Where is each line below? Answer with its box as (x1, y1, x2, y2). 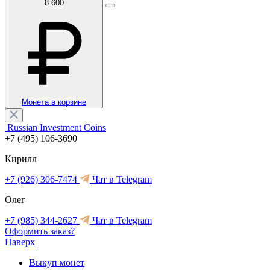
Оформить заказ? (5, 225, 75, 236)
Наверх (5, 236, 35, 247)
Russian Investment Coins (7, 122, 106, 133)
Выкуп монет (29, 257, 84, 268)
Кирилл (5, 153, 37, 164)
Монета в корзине (22, 97, 86, 107)
